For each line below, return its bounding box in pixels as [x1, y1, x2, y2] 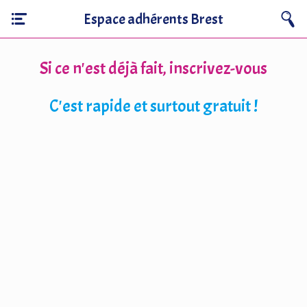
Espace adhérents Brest [84, 9, 223, 29]
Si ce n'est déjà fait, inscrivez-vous [40, 58, 267, 80]
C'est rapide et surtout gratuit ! [49, 95, 258, 118]
